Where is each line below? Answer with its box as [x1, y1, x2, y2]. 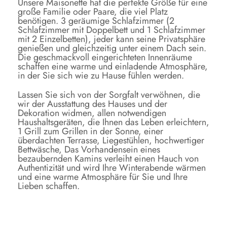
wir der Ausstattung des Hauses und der [18, 97, 167, 111]
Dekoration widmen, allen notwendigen [18, 106, 166, 120]
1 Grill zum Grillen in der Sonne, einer [18, 125, 163, 138]
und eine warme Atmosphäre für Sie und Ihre [18, 170, 187, 184]
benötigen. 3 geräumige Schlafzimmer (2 [18, 14, 174, 28]
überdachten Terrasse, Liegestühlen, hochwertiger [18, 134, 204, 147]
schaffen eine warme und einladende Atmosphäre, [18, 60, 208, 73]
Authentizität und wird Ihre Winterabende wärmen [18, 161, 206, 175]
